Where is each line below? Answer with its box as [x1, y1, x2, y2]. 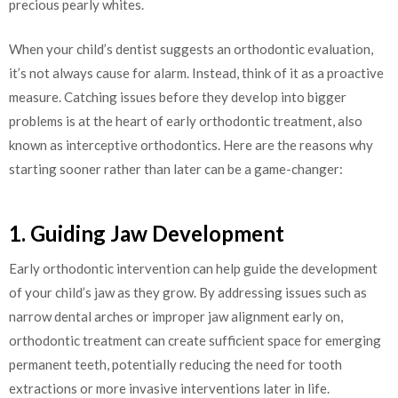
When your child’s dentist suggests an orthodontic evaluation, [9, 40, 373, 57]
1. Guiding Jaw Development [9, 220, 284, 247]
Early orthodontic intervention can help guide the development [9, 260, 378, 277]
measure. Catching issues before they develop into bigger [9, 88, 346, 105]
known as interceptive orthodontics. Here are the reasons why [9, 136, 373, 153]
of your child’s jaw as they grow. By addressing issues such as [9, 284, 367, 301]
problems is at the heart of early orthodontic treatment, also [9, 112, 362, 129]
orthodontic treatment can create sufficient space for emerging [9, 332, 381, 349]
